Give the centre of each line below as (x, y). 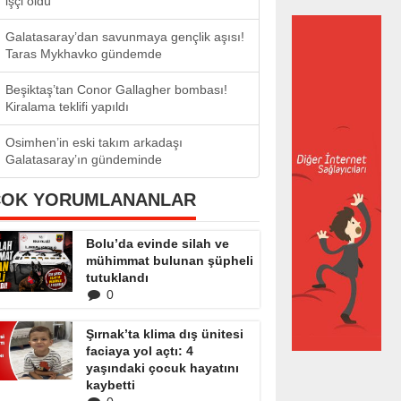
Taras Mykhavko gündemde (84, 54)
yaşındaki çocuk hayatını (162, 368)
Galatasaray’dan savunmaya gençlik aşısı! (125, 37)
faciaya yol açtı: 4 (140, 351)
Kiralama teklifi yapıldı (67, 107)
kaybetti (111, 385)
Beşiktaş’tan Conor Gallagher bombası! (116, 90)
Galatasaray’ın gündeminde (84, 159)
